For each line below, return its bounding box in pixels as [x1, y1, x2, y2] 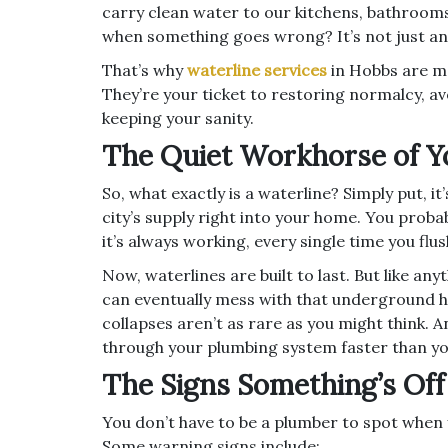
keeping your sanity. [102, 107, 254, 128]
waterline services [187, 59, 327, 80]
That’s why [102, 59, 187, 80]
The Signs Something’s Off [102, 366, 445, 403]
